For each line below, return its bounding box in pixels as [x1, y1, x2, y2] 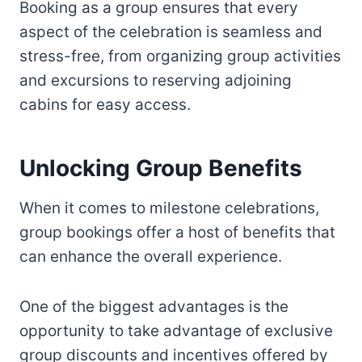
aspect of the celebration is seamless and [19, 23, 322, 42]
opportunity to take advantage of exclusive [19, 322, 333, 341]
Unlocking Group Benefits [19, 154, 302, 183]
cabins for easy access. [19, 95, 191, 115]
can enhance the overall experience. [19, 247, 282, 267]
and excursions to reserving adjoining [19, 71, 292, 90]
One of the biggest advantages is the [19, 297, 288, 317]
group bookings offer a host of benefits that [19, 223, 335, 242]
